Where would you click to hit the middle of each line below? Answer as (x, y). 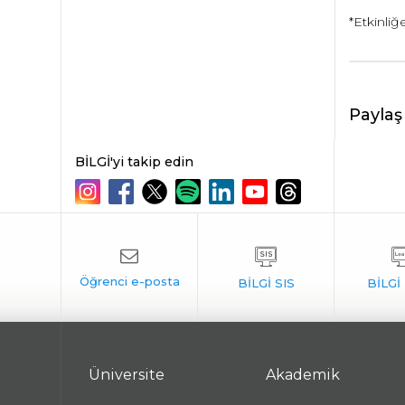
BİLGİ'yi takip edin (135, 162)
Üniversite (127, 375)
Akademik (303, 375)
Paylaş (375, 114)
